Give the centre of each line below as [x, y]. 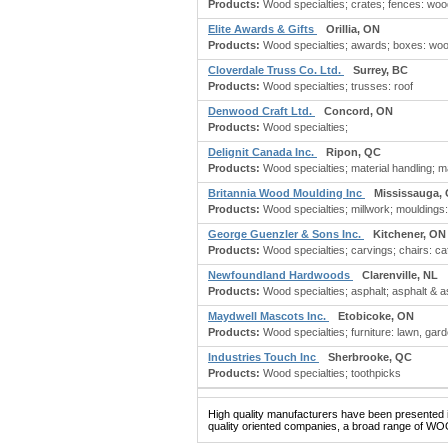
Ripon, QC [353, 152]
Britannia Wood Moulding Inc [286, 193]
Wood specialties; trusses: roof [336, 86]
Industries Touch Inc [263, 357]
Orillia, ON [353, 29]
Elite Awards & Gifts [262, 29]
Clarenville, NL [400, 275]
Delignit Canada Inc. [262, 152]
